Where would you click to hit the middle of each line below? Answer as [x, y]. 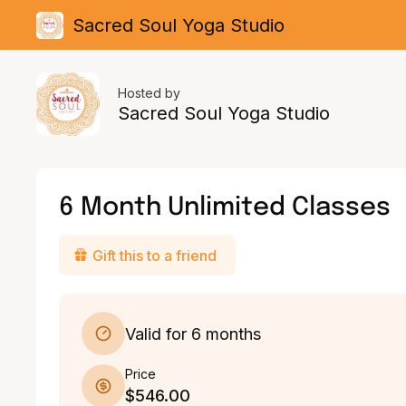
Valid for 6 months [193, 333]
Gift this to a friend [155, 255]
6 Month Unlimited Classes [225, 206]
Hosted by [149, 93]
